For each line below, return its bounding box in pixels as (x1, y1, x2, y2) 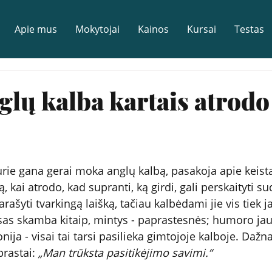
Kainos (138, 22, 169, 36)
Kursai (187, 22, 216, 36)
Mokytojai (75, 22, 120, 36)
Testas (234, 22, 264, 36)
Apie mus (15, 22, 57, 36)
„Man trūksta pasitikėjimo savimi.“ (38, 245, 212, 260)
